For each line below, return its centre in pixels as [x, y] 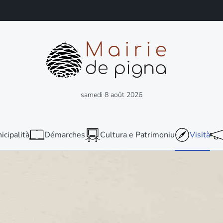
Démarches [65, 135]
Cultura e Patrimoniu [137, 135]
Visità [200, 135]
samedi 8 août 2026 [111, 95]
